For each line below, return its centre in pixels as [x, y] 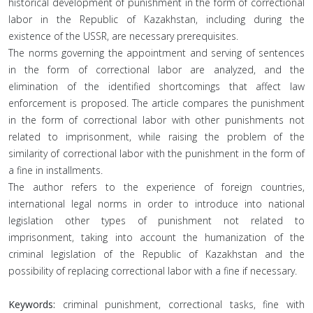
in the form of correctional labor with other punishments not [156, 120]
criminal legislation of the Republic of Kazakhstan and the [156, 254]
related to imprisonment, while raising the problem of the [156, 137]
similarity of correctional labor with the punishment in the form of [156, 153]
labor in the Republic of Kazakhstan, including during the [156, 19]
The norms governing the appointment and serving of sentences [156, 53]
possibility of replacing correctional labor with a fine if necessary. [153, 271]
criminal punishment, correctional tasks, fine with [180, 304]
